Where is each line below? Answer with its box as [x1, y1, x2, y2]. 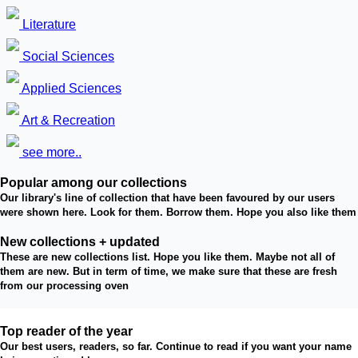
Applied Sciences [19, 82, 121, 95]
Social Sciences [19, 50, 114, 63]
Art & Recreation [19, 113, 115, 127]
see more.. [19, 145, 82, 159]
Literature [19, 18, 76, 31]
